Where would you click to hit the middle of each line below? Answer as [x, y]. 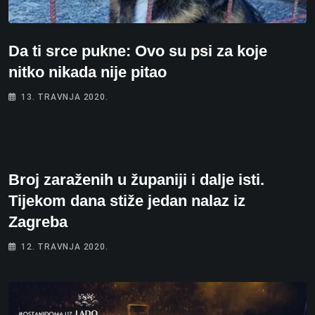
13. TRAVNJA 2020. [65, 97]
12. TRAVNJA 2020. [65, 246]
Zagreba [38, 221]
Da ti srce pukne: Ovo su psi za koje [138, 51]
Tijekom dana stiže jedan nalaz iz [127, 200]
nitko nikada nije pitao [88, 72]
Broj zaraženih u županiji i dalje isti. [136, 179]
